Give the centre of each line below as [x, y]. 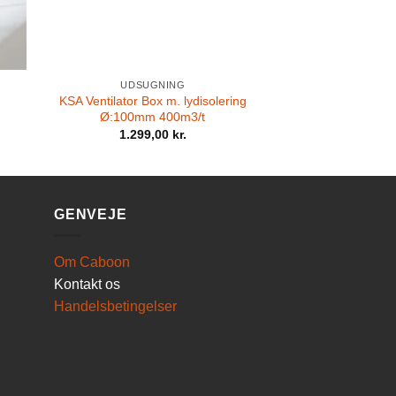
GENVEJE [91, 214]
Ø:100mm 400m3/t [153, 116]
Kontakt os [87, 285]
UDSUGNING [153, 84]
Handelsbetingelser [115, 307]
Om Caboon [92, 263]
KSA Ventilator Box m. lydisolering [152, 100]
